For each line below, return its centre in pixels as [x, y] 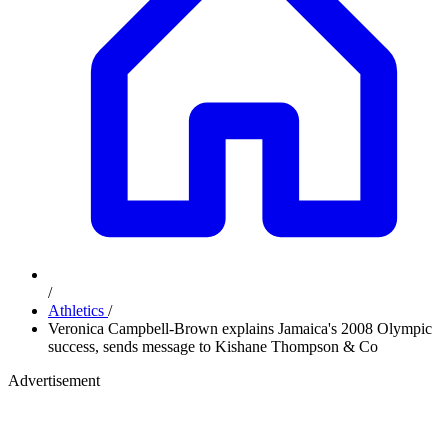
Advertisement [54, 380]
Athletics [78, 310]
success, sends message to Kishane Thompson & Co [213, 346]
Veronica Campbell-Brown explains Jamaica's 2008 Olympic [240, 328]
